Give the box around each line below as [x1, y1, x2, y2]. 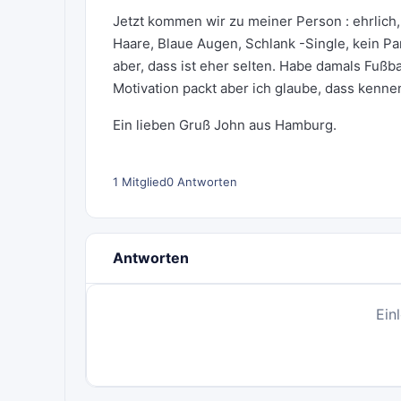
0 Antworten [166, 175, 237, 189]
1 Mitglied [113, 175, 166, 189]
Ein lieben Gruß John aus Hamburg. [113, 116, 337, 133]
